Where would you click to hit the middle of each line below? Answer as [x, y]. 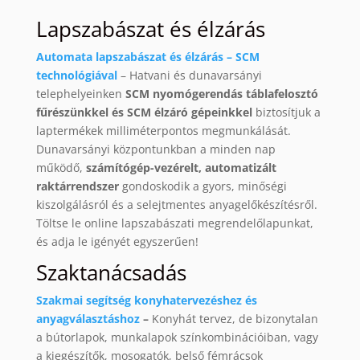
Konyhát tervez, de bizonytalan [235, 319]
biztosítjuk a [288, 112]
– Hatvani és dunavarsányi [189, 76]
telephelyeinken [80, 94]
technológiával [76, 76]
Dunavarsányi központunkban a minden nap [155, 149]
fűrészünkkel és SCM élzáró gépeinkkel [145, 112]
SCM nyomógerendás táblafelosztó [221, 94]
